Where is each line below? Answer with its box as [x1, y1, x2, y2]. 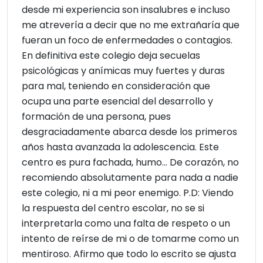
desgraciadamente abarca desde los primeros [22, 125, 237, 139]
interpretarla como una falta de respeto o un [22, 217, 230, 231]
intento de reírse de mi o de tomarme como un [22, 232, 239, 246]
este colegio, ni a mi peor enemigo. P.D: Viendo [22, 186, 234, 200]
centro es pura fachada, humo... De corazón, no [22, 156, 239, 170]
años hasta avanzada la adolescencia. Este [22, 140, 219, 154]
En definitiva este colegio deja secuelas [22, 49, 200, 63]
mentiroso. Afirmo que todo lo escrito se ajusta [22, 247, 236, 261]
